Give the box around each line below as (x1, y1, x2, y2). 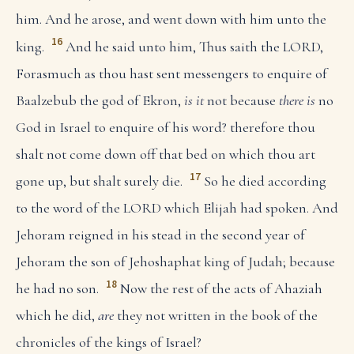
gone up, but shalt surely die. (16, 171, 183, 190)
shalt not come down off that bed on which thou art (16, 145, 315, 163)
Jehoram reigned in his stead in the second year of (16, 225, 305, 243)
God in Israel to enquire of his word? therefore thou (16, 118, 315, 136)
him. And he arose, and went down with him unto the (16, 10, 326, 28)
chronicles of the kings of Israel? (16, 333, 201, 351)
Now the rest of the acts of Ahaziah (119, 279, 322, 297)
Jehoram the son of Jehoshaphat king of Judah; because (16, 252, 335, 270)
